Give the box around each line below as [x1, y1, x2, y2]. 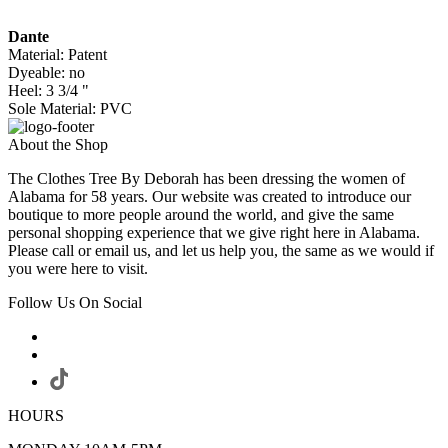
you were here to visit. [8, 260, 148, 278]
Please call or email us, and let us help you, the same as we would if [8, 242, 434, 260]
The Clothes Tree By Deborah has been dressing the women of [8, 170, 405, 188]
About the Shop [8, 136, 108, 154]
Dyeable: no [8, 64, 85, 82]
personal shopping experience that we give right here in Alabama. [8, 224, 420, 242]
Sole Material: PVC [8, 100, 132, 118]
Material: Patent [8, 46, 107, 64]
